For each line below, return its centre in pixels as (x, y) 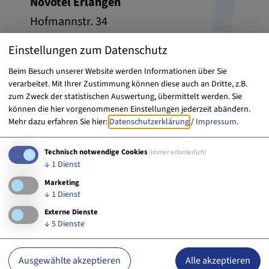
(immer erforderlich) (178, 152)
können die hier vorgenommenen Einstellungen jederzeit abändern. (129, 109)
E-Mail (156, 74)
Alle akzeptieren (218, 261)
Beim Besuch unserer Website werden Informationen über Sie (118, 71)
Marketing (62, 182)
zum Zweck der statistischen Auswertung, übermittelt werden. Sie (125, 96)
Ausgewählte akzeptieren (70, 261)
